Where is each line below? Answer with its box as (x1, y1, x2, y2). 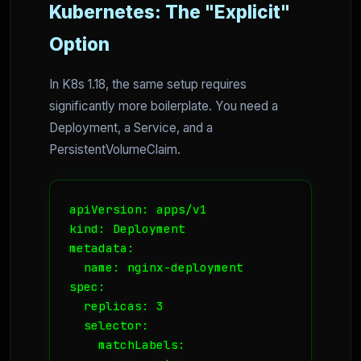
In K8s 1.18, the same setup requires (49, 77, 247, 93)
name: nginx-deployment (69, 259, 243, 276)
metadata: (69, 240, 135, 256)
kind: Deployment (69, 221, 185, 237)
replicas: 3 (69, 298, 164, 314)
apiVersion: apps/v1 (69, 201, 207, 218)
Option (49, 33, 110, 56)
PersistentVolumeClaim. (49, 142, 180, 158)
